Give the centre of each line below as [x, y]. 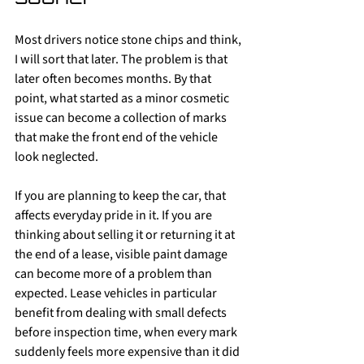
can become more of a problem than [115, 274]
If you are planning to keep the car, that [121, 196]
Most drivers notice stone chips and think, [129, 40]
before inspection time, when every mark [127, 332]
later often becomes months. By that [114, 79]
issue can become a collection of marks [122, 118]
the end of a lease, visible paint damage [122, 254]
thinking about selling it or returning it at [126, 235]
